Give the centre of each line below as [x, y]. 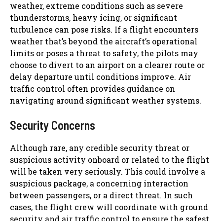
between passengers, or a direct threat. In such [101, 195]
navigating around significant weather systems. [106, 100]
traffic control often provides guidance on [92, 88]
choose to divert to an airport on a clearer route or [107, 65]
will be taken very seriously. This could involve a [108, 171]
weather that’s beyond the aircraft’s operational [104, 41]
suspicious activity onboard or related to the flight [110, 159]
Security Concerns [53, 125]
